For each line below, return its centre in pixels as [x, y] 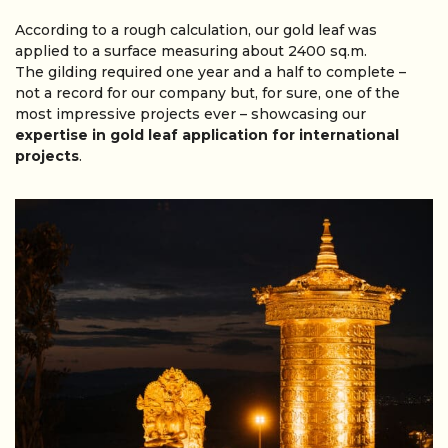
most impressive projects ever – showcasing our [190, 114]
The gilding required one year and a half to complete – [210, 72]
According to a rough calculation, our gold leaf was [196, 30]
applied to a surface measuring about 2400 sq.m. [191, 51]
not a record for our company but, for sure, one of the [207, 93]
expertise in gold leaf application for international [207, 135]
